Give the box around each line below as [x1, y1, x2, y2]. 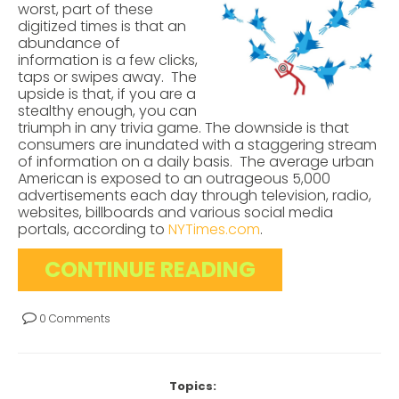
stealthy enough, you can [18, 101, 197, 122]
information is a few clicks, [18, 50, 198, 71]
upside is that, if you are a [18, 84, 196, 105]
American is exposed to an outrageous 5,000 [18, 168, 330, 190]
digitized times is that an [18, 16, 186, 37]
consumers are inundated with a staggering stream [18, 134, 377, 156]
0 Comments [37, 310, 110, 326]
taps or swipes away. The [18, 67, 197, 88]
